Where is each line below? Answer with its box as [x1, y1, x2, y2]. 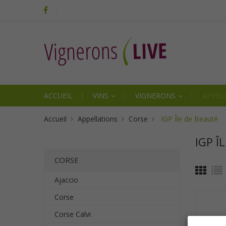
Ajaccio [54, 175, 78, 185]
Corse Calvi [54, 209, 91, 219]
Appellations [77, 114, 118, 124]
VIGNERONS [135, 91, 178, 100]
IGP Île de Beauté [161, 114, 218, 124]
